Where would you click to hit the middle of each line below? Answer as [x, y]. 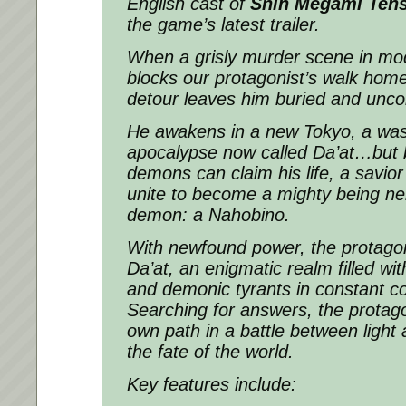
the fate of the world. [210, 351]
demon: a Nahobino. [208, 214]
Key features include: [212, 384]
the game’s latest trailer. [223, 24]
